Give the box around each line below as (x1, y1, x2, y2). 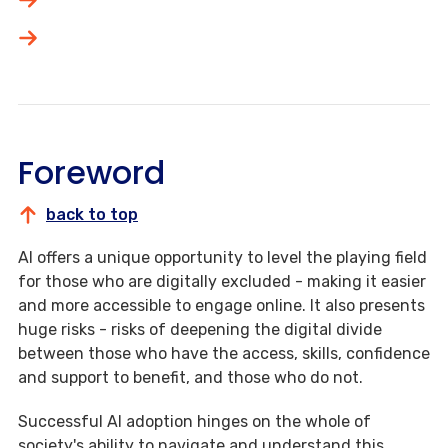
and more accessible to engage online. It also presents (18, 296, 425, 316)
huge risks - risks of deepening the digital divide (18, 320, 382, 340)
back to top (46, 205, 138, 225)
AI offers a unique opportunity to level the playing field (18, 248, 427, 268)
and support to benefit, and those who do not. (18, 368, 367, 388)
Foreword (18, 150, 165, 196)
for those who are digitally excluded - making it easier (18, 272, 426, 292)
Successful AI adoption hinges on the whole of (18, 412, 371, 432)
